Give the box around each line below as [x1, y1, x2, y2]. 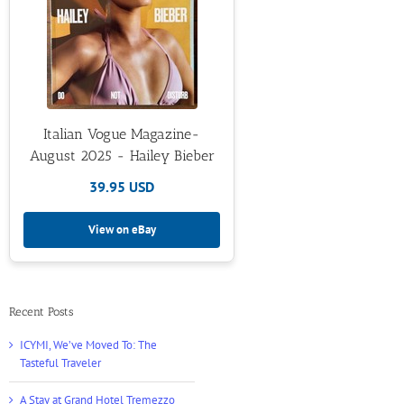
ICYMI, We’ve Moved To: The [20, 336, 158, 353]
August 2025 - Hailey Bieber [29, 147, 215, 164]
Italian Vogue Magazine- [43, 125, 201, 142]
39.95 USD [89, 178, 155, 196]
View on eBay [87, 221, 156, 237]
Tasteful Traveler [20, 354, 102, 371]
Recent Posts [9, 304, 74, 318]
